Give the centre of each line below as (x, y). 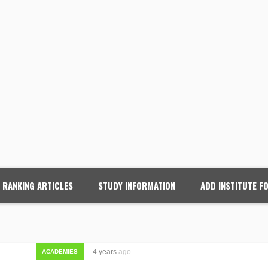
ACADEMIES (60, 252)
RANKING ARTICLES (38, 185)
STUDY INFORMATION (137, 185)
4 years (106, 252)
